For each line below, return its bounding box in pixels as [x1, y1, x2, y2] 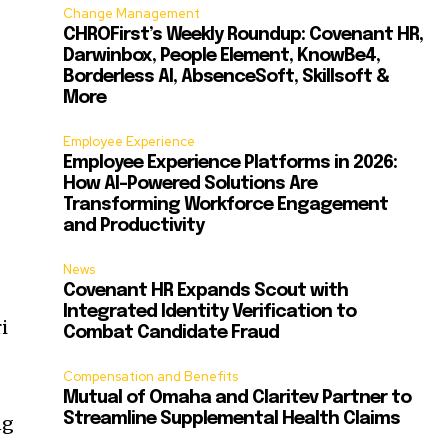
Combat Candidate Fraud [63, 324, 280, 343]
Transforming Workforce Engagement [63, 196, 389, 215]
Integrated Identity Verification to [63, 303, 357, 322]
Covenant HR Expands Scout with [63, 282, 349, 301]
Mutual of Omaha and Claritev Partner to [63, 389, 412, 408]
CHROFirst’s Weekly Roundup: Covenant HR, [63, 26, 424, 45]
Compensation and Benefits [63, 368, 239, 386]
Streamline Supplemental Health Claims [63, 410, 401, 429]
